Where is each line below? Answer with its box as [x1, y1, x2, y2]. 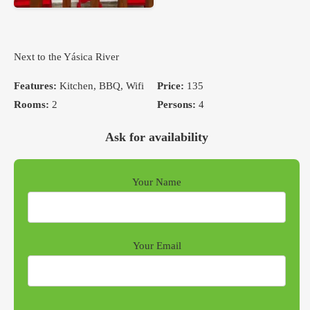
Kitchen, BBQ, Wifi [57, 80, 144, 92]
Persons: [156, 99, 196, 111]
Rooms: [14, 99, 49, 111]
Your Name [132, 176, 181, 188]
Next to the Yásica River [14, 51, 119, 63]
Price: [156, 80, 184, 92]
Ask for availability [105, 130, 208, 145]
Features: [14, 80, 57, 92]
